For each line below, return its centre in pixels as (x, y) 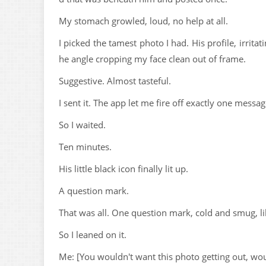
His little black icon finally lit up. (123, 169)
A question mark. (94, 191)
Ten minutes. (85, 147)
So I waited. (82, 125)
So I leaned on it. (93, 235)
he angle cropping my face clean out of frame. (152, 59)
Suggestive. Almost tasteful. (115, 81)
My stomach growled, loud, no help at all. (143, 21)
